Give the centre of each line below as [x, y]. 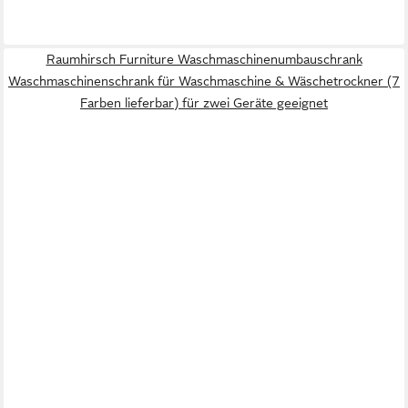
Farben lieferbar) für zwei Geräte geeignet [204, 103]
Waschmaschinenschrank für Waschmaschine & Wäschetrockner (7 [204, 82]
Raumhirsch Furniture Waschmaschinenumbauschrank [204, 60]
